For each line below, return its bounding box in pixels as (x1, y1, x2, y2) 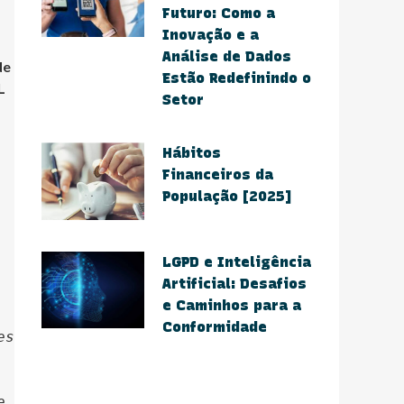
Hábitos (162, 144, 221, 161)
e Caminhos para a (162, 296, 301, 314)
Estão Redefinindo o (162, 69, 311, 87)
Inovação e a (162, 26, 259, 43)
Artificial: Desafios (162, 274, 307, 292)
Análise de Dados (162, 48, 291, 65)
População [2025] (162, 188, 291, 205)
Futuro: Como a (162, 5, 275, 22)
